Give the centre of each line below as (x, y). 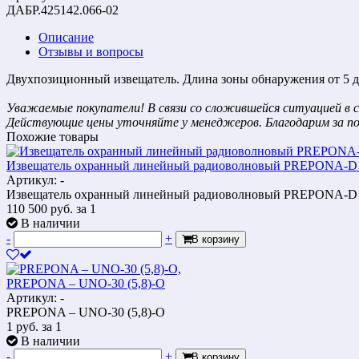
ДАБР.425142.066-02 (63, 10)
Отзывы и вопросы (91, 51)
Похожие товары (52, 136)
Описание (66, 37)
